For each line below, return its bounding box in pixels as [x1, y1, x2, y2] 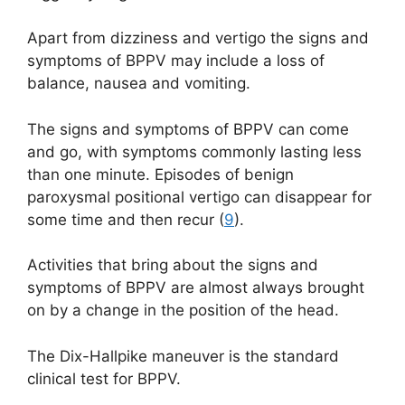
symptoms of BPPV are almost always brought [27, 278, 364, 297]
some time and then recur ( [27, 210, 224, 229]
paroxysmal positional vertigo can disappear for [27, 187, 372, 206]
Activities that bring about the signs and [27, 256, 318, 275]
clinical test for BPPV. [27, 369, 181, 388]
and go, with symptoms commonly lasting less [27, 142, 362, 161]
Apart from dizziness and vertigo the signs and [27, 29, 369, 48]
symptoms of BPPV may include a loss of [27, 52, 325, 71]
